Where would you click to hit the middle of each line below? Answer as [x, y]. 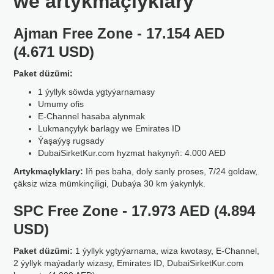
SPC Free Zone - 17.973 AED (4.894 [135, 211]
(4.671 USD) [54, 52]
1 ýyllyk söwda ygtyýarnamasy [97, 92]
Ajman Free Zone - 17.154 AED [119, 33]
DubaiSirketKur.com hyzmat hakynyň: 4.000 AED [132, 153]
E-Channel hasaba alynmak [92, 116]
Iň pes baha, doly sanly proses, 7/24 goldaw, [171, 171]
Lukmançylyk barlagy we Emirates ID [109, 128]
